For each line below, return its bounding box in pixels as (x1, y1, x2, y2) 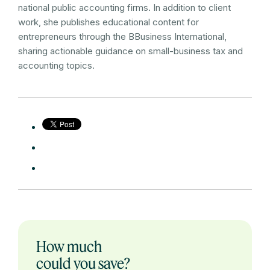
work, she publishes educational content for (18, 16, 199, 28)
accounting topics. (18, 60, 95, 72)
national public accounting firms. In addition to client (18, 2, 231, 14)
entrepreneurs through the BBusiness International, (18, 31, 227, 43)
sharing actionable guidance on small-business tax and (18, 45, 243, 57)
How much (36, 237, 102, 256)
